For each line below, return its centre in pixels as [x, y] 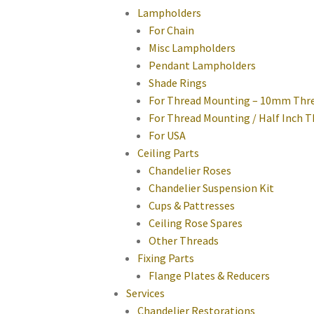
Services [145, 293]
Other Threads [184, 241]
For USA [167, 136]
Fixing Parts [166, 258]
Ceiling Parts [168, 153]
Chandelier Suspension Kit [211, 188]
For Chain [171, 30]
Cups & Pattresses [192, 206]
